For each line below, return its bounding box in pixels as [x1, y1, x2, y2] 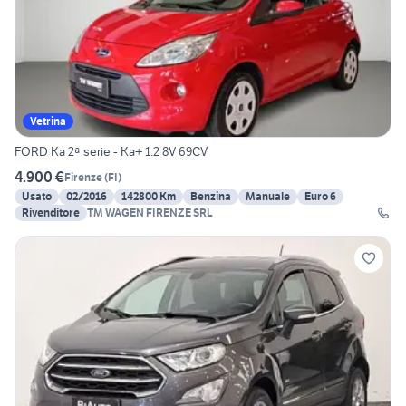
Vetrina [30, 114, 66, 129]
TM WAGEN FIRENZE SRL [87, 206, 213, 220]
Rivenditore [22, 206, 80, 220]
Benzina [190, 189, 231, 204]
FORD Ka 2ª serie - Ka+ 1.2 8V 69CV [14, 143, 208, 160]
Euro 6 [304, 189, 336, 204]
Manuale [246, 189, 290, 204]
